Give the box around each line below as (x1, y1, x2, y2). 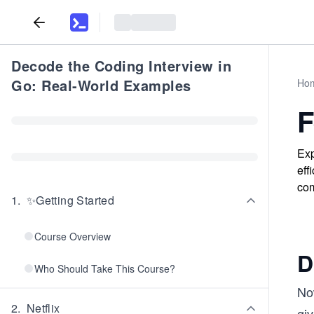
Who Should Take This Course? (34, 261, 175, 275)
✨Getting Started (26, 192, 115, 208)
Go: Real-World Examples (11, 75, 191, 95)
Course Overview (34, 229, 111, 243)
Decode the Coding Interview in (11, 55, 231, 76)
